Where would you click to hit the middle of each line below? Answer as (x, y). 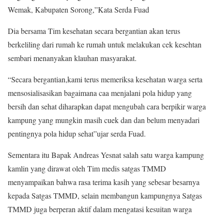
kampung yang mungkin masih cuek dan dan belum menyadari (104, 120)
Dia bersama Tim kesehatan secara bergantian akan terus (94, 31)
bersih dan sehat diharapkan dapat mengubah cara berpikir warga (107, 107)
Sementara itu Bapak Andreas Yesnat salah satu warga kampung (106, 155)
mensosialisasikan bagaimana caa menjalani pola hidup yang (100, 93)
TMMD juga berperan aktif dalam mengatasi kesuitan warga (100, 209)
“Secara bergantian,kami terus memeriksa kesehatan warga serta (105, 79)
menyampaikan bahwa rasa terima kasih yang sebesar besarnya (104, 182)
